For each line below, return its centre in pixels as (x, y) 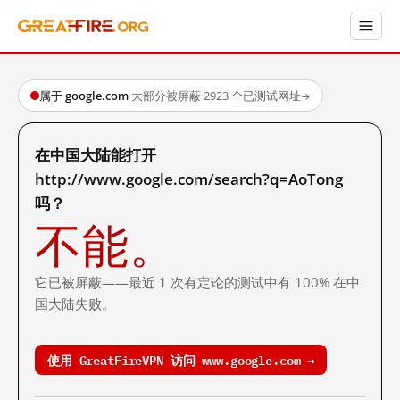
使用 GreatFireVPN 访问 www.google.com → (181, 359)
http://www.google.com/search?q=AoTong (189, 179)
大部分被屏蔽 (166, 96)
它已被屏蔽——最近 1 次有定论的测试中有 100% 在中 (197, 282)
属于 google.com (84, 96)
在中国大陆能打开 (96, 155)
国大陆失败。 (75, 304)
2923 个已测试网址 (252, 96)
